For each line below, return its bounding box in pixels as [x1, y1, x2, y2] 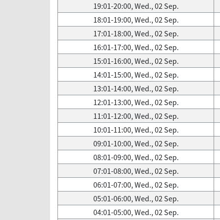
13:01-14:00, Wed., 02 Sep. [93, 83, 179, 94]
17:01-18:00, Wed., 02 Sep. [93, 28, 179, 39]
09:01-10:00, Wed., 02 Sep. [93, 138, 179, 149]
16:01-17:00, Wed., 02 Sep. [93, 42, 179, 53]
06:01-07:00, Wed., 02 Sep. [93, 179, 179, 190]
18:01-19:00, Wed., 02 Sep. [93, 14, 179, 25]
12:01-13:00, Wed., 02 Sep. [93, 97, 179, 108]
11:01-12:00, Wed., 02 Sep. [93, 110, 179, 121]
